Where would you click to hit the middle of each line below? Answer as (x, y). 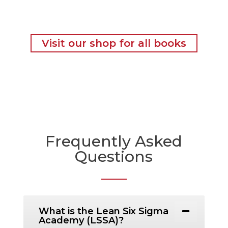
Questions (114, 157)
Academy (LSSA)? (81, 221)
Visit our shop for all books (114, 44)
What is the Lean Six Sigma (103, 211)
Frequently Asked (114, 141)
